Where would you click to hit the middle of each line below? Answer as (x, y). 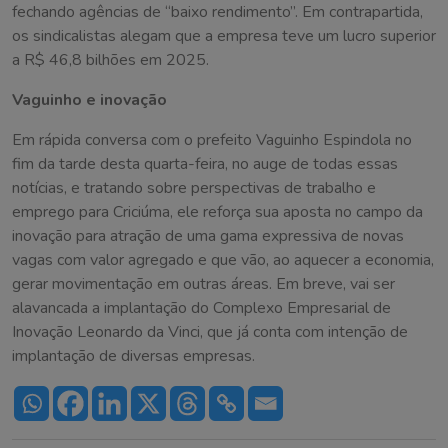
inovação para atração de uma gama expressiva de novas (208, 236)
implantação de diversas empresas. (133, 356)
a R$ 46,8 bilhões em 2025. (110, 60)
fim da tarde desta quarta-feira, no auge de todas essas (205, 164)
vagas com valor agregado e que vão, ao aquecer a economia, (223, 260)
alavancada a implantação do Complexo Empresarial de (201, 308)
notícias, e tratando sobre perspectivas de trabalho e (194, 188)
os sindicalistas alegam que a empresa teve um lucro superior (224, 36)
